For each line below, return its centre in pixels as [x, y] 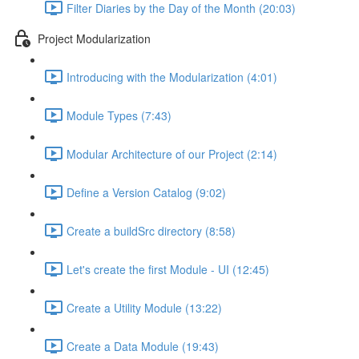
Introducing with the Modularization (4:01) [172, 77]
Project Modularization [94, 38]
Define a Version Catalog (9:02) [146, 192]
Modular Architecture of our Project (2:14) [172, 153]
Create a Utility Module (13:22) [144, 307]
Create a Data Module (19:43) [143, 346]
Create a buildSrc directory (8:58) [151, 230]
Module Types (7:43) [119, 115]
